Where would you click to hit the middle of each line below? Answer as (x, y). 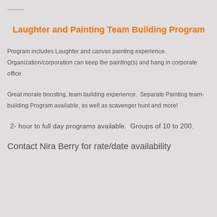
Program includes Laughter (44, 52)
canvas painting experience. (129, 52)
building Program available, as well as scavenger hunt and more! (93, 106)
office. (15, 74)
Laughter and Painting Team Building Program (108, 30)
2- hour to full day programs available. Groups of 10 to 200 (101, 126)
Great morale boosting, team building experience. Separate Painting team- (106, 95)
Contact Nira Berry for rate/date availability (89, 147)
